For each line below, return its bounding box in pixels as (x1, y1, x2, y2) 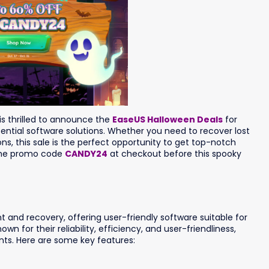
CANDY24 (65, 148, 107, 160)
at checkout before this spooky (107, 148, 241, 160)
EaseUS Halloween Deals (112, 113, 223, 126)
